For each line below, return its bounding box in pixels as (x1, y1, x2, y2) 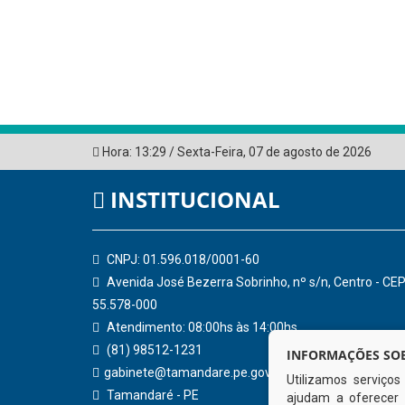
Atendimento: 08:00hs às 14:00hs (104, 319, 297, 334)
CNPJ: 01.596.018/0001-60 (104, 251, 259, 267)
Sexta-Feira (177, 144, 243, 159)
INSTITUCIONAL (105, 184, 280, 214)
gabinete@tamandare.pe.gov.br (104, 364, 285, 380)
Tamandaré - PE (104, 387, 199, 402)
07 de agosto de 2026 (249, 144, 372, 159)
